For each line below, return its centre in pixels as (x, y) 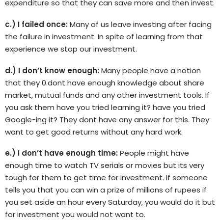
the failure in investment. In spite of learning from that (104, 36)
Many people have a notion (151, 70)
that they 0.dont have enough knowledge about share (105, 82)
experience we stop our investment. (71, 49)
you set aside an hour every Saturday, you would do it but (110, 202)
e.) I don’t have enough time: (61, 153)
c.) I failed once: (36, 24)
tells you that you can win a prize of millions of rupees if (106, 190)
